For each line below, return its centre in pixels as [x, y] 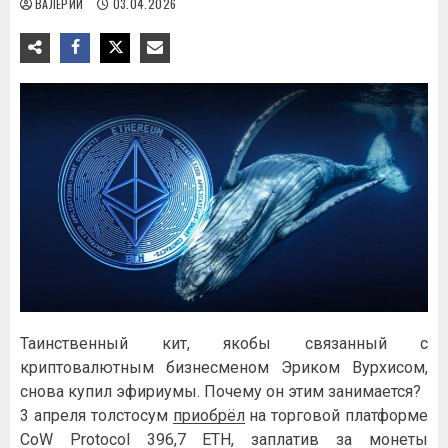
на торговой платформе [336, 416]
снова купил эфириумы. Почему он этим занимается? [220, 392]
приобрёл [208, 416]
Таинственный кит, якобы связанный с [224, 344]
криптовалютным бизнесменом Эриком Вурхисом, [224, 368]
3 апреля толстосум [96, 416]
